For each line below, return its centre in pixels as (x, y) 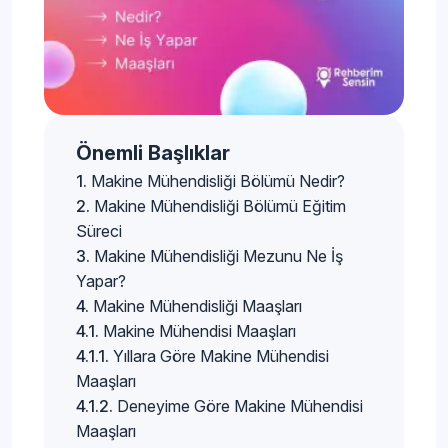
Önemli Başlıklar (153, 153)
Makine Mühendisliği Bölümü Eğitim (220, 206)
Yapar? (101, 281)
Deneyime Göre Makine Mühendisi (240, 406)
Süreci (99, 231)
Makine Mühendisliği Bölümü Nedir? (218, 181)
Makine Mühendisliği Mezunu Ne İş (218, 256)
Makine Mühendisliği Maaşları (197, 306)
